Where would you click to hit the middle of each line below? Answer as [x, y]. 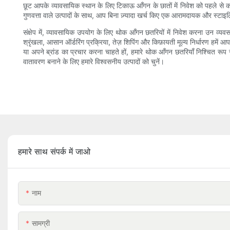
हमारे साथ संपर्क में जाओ [54, 152]
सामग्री [41, 223]
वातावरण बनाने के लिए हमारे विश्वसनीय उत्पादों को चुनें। [94, 62]
